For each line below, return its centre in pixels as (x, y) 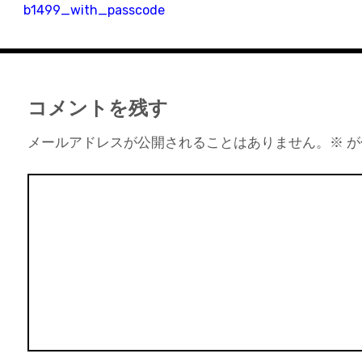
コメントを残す (97, 108)
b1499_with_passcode (94, 10)
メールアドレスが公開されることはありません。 (178, 143)
